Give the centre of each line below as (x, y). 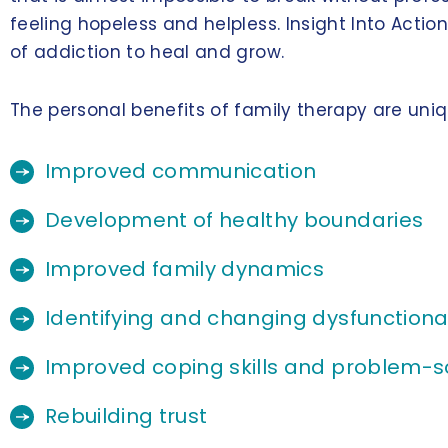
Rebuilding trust (126, 416)
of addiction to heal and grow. (147, 52)
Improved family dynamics (185, 269)
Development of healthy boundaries (234, 220)
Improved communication (181, 171)
